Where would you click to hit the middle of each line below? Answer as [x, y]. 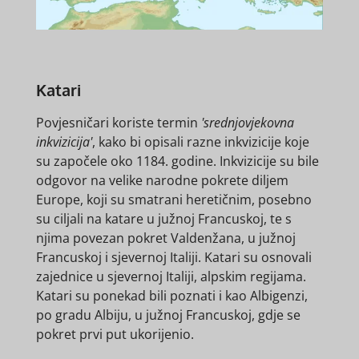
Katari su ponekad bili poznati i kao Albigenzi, [171, 296]
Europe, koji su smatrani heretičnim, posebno [173, 200]
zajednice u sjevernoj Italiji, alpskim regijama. [171, 277]
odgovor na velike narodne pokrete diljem [162, 181]
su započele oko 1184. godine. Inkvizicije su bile [177, 161]
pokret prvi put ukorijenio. [115, 335]
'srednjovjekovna [247, 123]
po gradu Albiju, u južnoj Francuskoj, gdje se [168, 315]
